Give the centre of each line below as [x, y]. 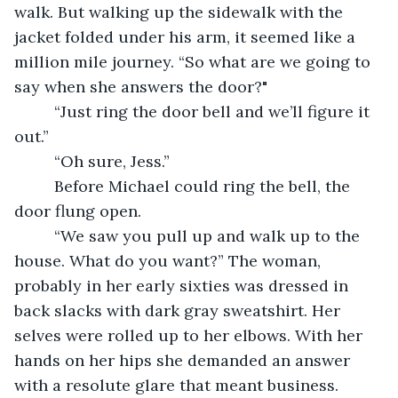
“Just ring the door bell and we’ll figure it [43, 111]
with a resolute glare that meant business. [183, 385]
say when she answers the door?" [143, 86]
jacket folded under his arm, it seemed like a [187, 36]
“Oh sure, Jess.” [112, 161]
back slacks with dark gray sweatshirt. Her [179, 310]
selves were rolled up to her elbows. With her [191, 335]
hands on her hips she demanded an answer [184, 360]
